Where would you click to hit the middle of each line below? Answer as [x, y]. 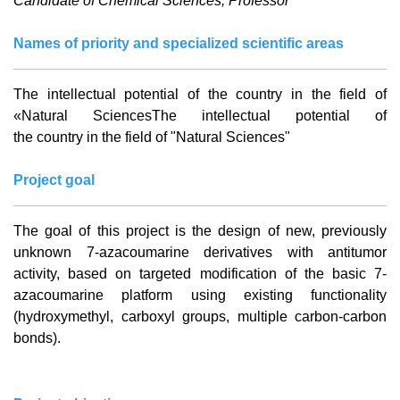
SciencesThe [147, 116]
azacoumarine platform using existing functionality [200, 295]
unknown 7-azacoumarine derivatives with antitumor [200, 252]
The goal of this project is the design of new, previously [200, 231]
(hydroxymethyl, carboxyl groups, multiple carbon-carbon [200, 317]
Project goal [54, 180]
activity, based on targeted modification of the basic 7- [200, 274]
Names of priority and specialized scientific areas [179, 43]
